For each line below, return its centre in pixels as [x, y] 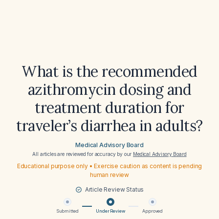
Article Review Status [114, 189]
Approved [153, 211]
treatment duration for [109, 108]
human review [109, 175]
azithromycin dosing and [109, 89]
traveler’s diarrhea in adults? [109, 126]
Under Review [110, 211]
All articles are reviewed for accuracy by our [83, 154]
